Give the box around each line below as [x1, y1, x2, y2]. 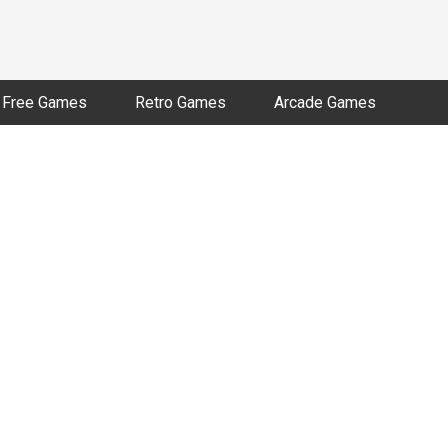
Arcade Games [274, 93, 376, 112]
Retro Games [135, 93, 226, 112]
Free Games [2, 93, 87, 112]
